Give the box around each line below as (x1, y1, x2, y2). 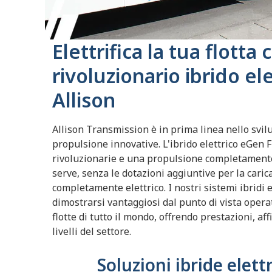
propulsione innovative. (52, 137, 163, 151)
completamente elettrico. (52, 180, 168, 194)
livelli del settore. (52, 224, 131, 238)
